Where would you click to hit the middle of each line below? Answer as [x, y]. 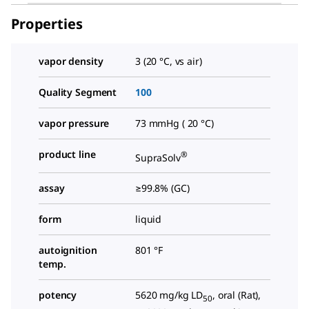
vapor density [71, 61]
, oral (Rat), [237, 295]
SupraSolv [158, 157]
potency [58, 295]
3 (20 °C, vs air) [169, 61]
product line [67, 154]
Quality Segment [78, 92]
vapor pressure [74, 123]
